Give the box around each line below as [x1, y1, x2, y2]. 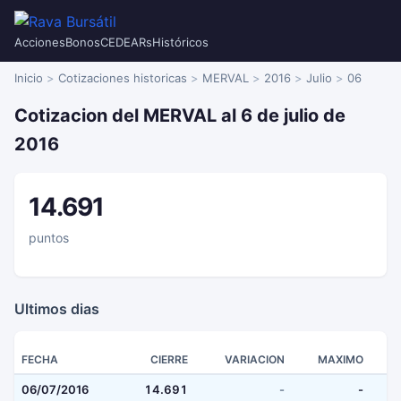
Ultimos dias [14, 300, 99, 318]
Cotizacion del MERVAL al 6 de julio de [14, 105, 346, 126]
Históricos [152, 35, 209, 49]
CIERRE [150, 353, 188, 366]
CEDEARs [100, 35, 152, 49]
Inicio [14, 71, 43, 85]
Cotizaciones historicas [58, 71, 187, 85]
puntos [29, 230, 69, 245]
